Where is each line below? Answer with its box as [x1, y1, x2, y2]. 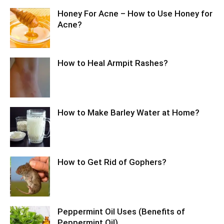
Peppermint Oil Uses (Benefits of [57, 206, 185, 217]
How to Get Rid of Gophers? [57, 157, 166, 167]
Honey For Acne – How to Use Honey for [57, 8, 212, 19]
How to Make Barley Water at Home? [57, 107, 199, 118]
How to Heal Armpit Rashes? [57, 58, 168, 68]
